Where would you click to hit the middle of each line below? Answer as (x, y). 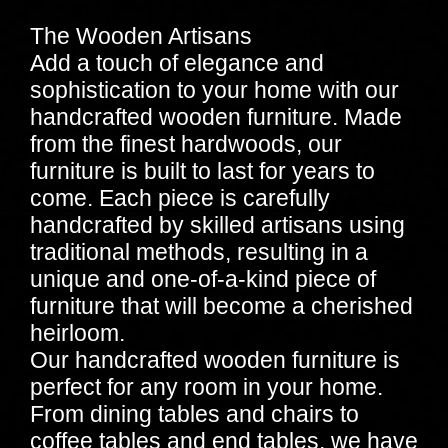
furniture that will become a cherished (221, 305)
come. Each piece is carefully (180, 197)
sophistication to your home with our (214, 89)
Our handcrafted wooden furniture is (215, 359)
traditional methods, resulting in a (199, 251)
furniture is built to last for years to (202, 170)
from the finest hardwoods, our (186, 143)
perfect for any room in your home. (206, 386)
